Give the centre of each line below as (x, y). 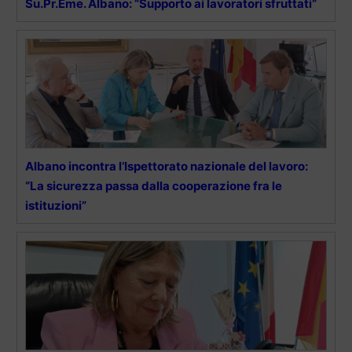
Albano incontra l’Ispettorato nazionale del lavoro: (167, 166)
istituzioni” (56, 205)
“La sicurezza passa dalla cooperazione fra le (154, 185)
